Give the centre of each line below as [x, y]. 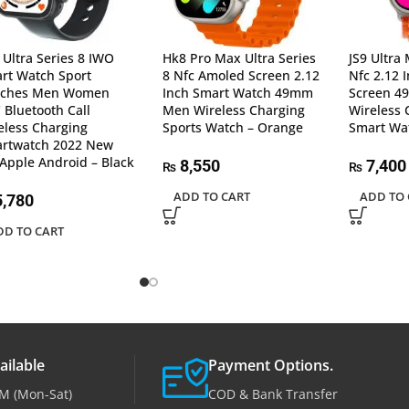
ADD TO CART [211, 196]
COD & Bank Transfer [273, 393]
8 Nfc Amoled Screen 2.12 [241, 75]
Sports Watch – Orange [232, 127]
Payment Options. [271, 365]
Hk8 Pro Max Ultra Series [239, 58]
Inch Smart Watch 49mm [237, 92]
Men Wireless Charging [233, 110]
